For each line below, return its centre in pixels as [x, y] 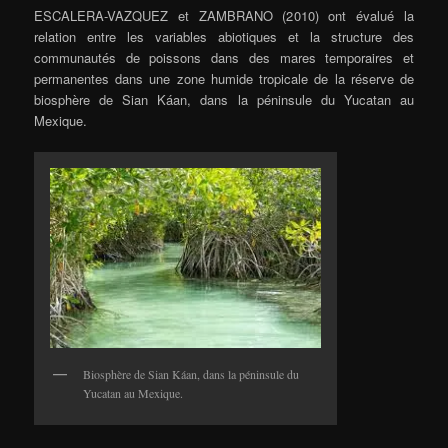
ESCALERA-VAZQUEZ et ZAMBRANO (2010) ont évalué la [224, 15]
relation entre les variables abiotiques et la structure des [224, 36]
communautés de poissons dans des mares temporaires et [224, 57]
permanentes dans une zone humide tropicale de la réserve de [224, 78]
